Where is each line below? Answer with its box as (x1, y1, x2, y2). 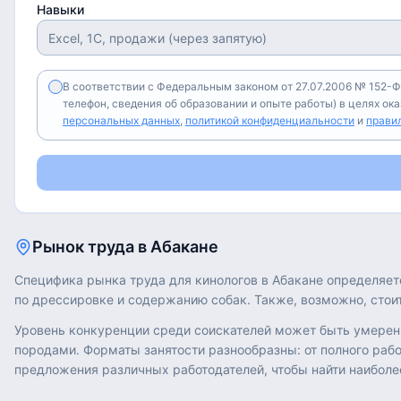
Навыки (37, 2, 84, 17)
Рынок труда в (32, 237, 150, 256)
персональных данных (63, 114, 180, 127)
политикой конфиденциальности (185, 114, 354, 127)
